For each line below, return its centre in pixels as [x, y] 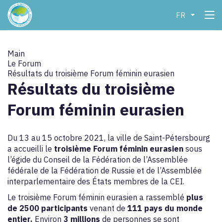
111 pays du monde [165, 208]
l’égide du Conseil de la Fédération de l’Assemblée [98, 160]
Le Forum [24, 63]
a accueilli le [31, 149]
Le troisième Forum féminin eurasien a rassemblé [97, 197]
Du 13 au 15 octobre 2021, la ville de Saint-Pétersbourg [109, 138]
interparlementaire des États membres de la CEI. [96, 181]
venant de [109, 208]
